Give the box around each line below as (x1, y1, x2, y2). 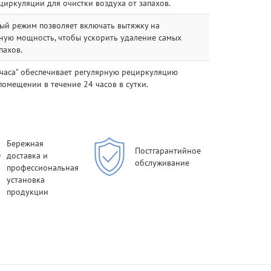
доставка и (7, 150, 48, 162)
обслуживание (135, 157, 190, 169)
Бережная (7, 138, 44, 149)
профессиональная (7, 162, 79, 174)
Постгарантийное (135, 145, 201, 157)
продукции (7, 186, 49, 198)
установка (7, 174, 45, 186)
